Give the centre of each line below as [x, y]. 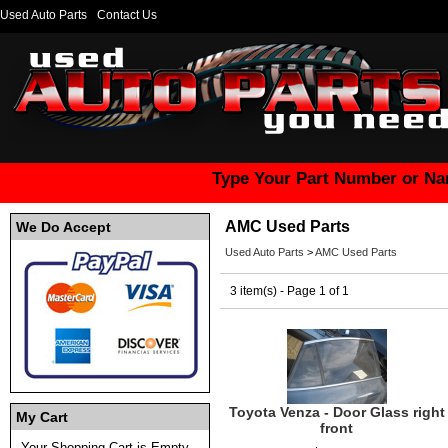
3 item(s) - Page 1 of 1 [289, 291]
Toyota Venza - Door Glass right [336, 412]
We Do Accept [63, 227]
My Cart [42, 417]
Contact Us [127, 15]
